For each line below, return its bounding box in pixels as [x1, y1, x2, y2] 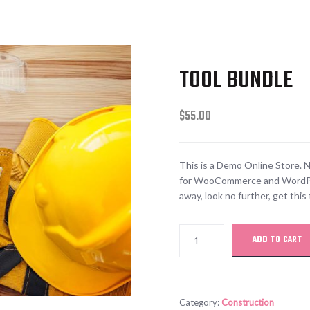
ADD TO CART [252, 233, 302, 247]
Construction [221, 297, 274, 308]
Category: [179, 297, 221, 308]
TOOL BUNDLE [179, 62, 293, 100]
